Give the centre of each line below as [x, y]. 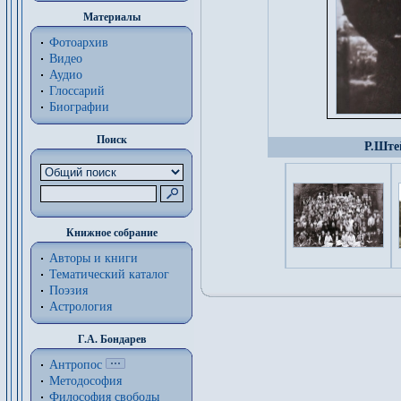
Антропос [76, 365]
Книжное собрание [111, 233]
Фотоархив [79, 43]
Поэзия [68, 290]
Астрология [81, 307]
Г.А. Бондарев [111, 339]
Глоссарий [77, 91]
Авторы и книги [94, 258]
